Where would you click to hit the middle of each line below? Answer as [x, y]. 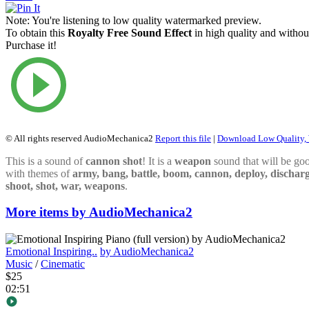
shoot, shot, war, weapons [65, 186]
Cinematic [63, 264]
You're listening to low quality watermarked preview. [146, 20]
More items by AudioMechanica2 [99, 212]
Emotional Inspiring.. [51, 252]
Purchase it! [31, 45]
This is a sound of [46, 161]
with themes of [39, 173]
